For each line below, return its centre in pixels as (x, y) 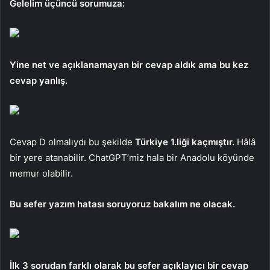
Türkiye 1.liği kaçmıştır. (185, 142)
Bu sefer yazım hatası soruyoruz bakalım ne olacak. (122, 204)
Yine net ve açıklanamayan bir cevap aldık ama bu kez (129, 64)
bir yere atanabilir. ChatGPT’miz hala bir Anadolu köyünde (132, 157)
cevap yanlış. (39, 80)
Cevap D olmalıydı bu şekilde (72, 142)
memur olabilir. (41, 173)
